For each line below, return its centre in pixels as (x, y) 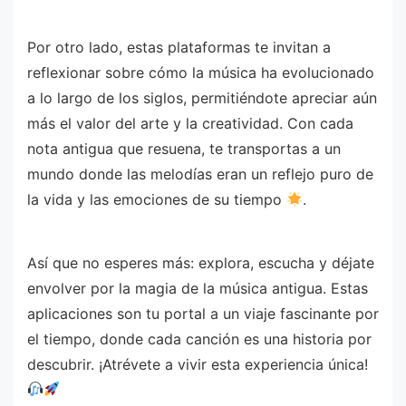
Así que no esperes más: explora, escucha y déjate (201, 262)
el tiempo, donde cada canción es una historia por (199, 338)
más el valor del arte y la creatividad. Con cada (190, 123)
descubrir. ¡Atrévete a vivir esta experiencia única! (198, 364)
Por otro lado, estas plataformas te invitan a (179, 47)
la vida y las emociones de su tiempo (157, 199)
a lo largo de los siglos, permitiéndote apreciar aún (202, 98)
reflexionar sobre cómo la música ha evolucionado (201, 72)
